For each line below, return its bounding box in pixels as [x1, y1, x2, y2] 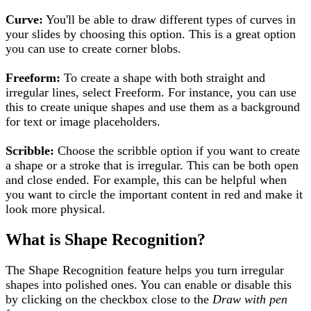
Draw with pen [212, 292, 287, 306]
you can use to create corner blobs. [6, 41, 181, 56]
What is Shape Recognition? [6, 230, 205, 249]
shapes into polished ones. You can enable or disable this [6, 277, 292, 292]
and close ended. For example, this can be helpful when [6, 172, 287, 187]
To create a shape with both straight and [60, 70, 265, 85]
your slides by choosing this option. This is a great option [6, 26, 296, 41]
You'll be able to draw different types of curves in [43, 12, 296, 26]
